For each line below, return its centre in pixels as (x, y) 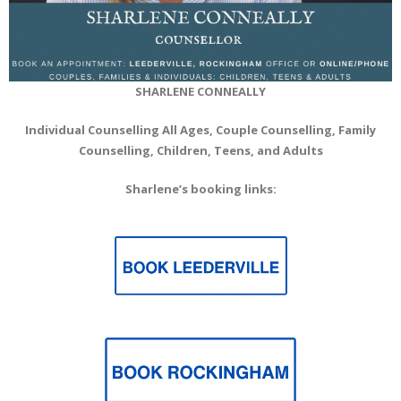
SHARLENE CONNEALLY (200, 91)
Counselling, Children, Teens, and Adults (200, 150)
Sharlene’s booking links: (200, 189)
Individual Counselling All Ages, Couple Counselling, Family (200, 130)
